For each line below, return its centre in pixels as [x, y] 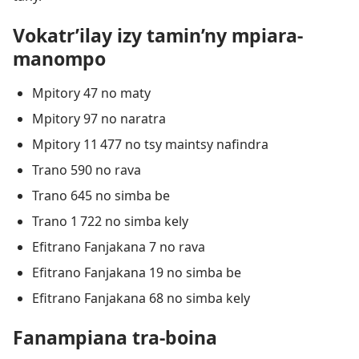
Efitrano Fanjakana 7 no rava [119, 247]
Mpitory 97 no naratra [99, 119]
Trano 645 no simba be [101, 196]
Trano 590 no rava [87, 170]
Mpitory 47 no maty [91, 93]
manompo [59, 59]
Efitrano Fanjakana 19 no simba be [137, 273]
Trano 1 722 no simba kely [110, 222]
